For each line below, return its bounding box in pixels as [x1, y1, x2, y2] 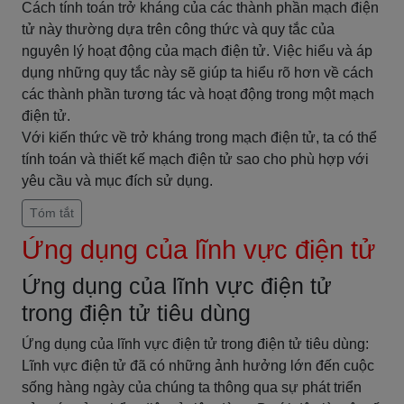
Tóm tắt [30, 206, 74, 220]
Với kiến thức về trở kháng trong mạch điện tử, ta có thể [22, 130, 377, 145]
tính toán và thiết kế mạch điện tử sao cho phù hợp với [22, 151, 369, 167]
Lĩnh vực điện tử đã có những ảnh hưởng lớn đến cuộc [22, 358, 374, 373]
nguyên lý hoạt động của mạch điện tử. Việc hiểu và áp [22, 43, 372, 59]
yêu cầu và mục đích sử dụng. [22, 173, 213, 188]
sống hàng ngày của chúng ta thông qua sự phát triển [22, 380, 362, 395]
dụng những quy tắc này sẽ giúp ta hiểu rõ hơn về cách [22, 65, 373, 80]
